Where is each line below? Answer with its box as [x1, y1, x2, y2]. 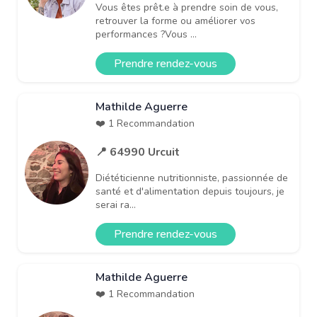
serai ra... [96, 197, 136, 212]
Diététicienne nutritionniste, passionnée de [96, 171, 288, 185]
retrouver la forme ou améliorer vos [96, 13, 255, 28]
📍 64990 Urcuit [96, 144, 180, 160]
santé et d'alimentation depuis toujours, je [96, 184, 284, 198]
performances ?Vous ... [96, 27, 197, 41]
